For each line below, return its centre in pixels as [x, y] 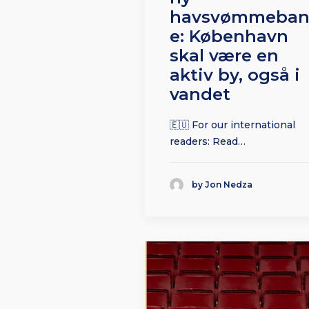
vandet [200, 94]
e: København [229, 37]
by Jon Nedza [222, 185]
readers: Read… [208, 142]
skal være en [224, 56]
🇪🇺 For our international [232, 125]
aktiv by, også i [235, 75]
